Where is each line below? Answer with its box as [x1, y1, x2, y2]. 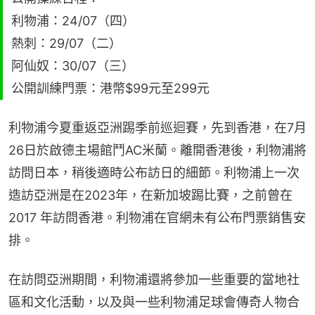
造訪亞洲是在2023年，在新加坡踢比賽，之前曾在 [8, 187, 292, 202]
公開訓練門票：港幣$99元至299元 [11, 80, 210, 96]
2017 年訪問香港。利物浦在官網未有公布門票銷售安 [8, 210, 306, 225]
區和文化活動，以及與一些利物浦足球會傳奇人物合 [8, 294, 300, 309]
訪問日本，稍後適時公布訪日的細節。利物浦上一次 [8, 165, 300, 180]
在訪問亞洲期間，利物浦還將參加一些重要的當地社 [8, 271, 300, 287]
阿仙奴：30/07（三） [11, 58, 134, 73]
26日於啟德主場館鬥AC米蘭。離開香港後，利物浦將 [8, 142, 307, 157]
